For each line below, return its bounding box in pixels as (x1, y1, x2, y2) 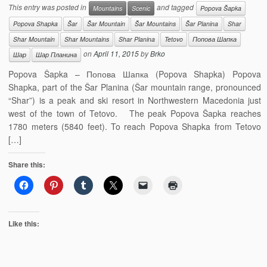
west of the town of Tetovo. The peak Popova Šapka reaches (8, 107, 261, 119)
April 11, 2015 (94, 48, 139, 59)
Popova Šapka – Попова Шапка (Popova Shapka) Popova (8, 68, 261, 80)
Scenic (132, 4, 151, 13)
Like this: (8, 218, 40, 229)
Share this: (8, 159, 46, 170)
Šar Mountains (135, 19, 176, 28)
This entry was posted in (8, 2, 89, 13)
